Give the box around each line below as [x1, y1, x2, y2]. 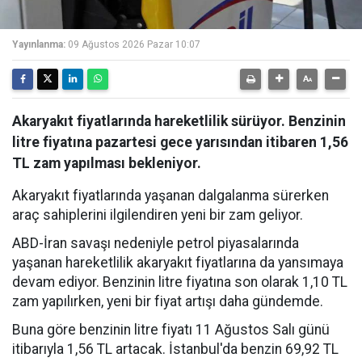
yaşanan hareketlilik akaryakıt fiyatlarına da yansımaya [12, 255, 343, 271]
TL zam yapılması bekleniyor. [12, 155, 201, 171]
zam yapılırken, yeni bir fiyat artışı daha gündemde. [12, 293, 323, 309]
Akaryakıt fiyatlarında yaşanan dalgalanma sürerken [12, 187, 329, 204]
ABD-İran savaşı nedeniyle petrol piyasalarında [12, 235, 299, 251]
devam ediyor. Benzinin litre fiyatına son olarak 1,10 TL [12, 274, 347, 290]
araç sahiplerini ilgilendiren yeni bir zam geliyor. [12, 207, 303, 223]
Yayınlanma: [12, 39, 65, 50]
